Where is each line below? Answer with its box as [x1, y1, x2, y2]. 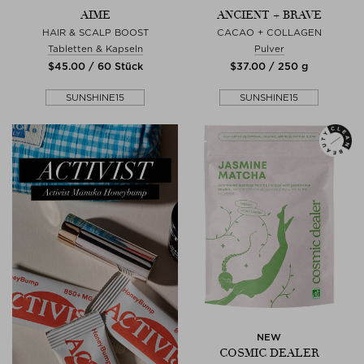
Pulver [253, 42, 284, 54]
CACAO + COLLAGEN [216, 26, 322, 38]
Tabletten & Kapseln [47, 42, 143, 54]
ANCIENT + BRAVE [216, 7, 322, 22]
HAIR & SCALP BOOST [41, 26, 149, 38]
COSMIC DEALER [219, 345, 319, 360]
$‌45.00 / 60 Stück [47, 59, 143, 72]
